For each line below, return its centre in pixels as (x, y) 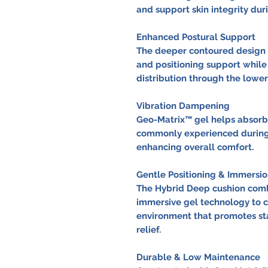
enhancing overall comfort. (195, 147)
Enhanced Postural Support (196, 37)
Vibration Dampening (183, 106)
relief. (148, 229)
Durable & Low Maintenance (198, 257)
